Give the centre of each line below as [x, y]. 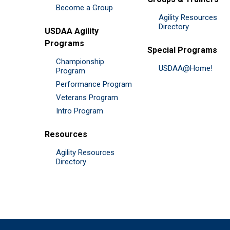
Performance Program [94, 84]
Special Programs [182, 50]
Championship [80, 61]
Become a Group [84, 7]
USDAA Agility [72, 31]
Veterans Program [87, 97]
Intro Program [80, 111]
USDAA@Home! [186, 68]
